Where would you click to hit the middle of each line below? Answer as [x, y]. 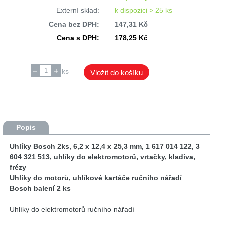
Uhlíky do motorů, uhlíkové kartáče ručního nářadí [96, 178]
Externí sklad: [78, 10]
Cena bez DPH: [74, 24]
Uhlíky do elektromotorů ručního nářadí [72, 210]
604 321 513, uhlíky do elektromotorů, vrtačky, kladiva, [103, 157]
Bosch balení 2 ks [40, 189]
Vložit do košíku [116, 72]
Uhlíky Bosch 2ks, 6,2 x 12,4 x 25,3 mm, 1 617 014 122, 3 [105, 146]
